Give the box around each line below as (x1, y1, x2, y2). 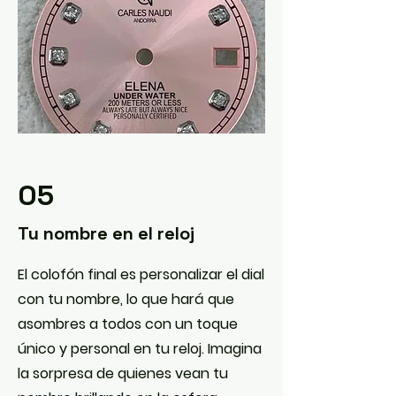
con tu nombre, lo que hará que (18, 289, 234, 309)
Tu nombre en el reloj (18, 222, 194, 245)
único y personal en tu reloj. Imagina (18, 339, 262, 359)
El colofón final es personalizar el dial (18, 264, 264, 285)
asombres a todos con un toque (18, 314, 238, 334)
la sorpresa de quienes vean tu (18, 363, 228, 384)
